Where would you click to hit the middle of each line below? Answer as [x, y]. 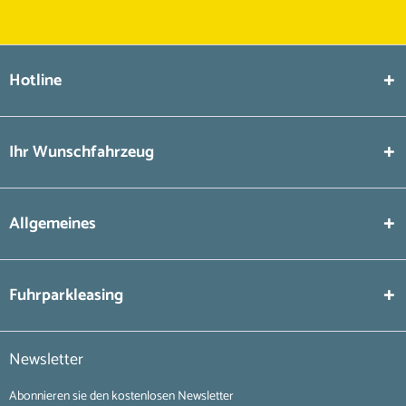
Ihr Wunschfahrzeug [82, 152]
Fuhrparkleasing [66, 295]
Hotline [35, 81]
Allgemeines [53, 224]
